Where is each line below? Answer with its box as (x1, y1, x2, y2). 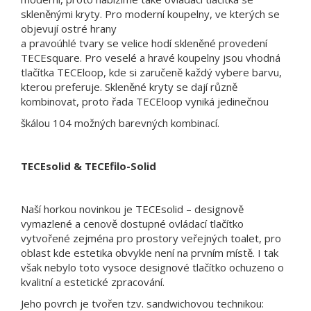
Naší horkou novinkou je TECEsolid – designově (21, 201, 244, 216)
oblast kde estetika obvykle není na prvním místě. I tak (21, 245, 278, 260)
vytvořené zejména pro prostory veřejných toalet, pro (21, 230, 281, 245)
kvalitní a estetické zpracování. (21, 274, 165, 289)
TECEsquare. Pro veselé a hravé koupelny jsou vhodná (21, 50, 280, 65)
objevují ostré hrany (21, 21, 117, 35)
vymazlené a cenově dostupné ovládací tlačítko (21, 216, 244, 230)
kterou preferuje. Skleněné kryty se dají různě (21, 79, 237, 94)
